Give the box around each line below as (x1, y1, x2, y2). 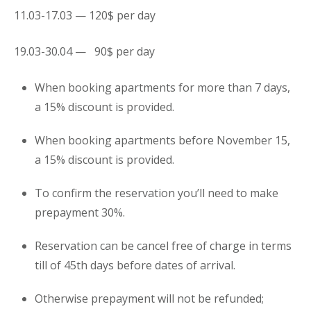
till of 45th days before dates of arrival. (35, 258, 235, 273)
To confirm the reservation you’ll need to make (35, 185, 278, 201)
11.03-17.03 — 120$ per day (14, 8, 155, 23)
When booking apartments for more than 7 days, (35, 80, 290, 95)
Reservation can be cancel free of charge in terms (35, 238, 292, 253)
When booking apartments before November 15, (35, 133, 290, 148)
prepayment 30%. (35, 205, 125, 220)
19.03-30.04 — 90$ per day (14, 44, 155, 59)
